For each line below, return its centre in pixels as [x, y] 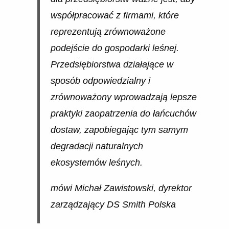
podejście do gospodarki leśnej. [114, 48]
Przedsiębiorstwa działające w [112, 65]
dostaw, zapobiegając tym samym [119, 130]
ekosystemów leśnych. [96, 163]
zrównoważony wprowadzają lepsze [123, 97]
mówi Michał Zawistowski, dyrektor [121, 188]
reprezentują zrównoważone [108, 32]
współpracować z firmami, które [114, 16]
